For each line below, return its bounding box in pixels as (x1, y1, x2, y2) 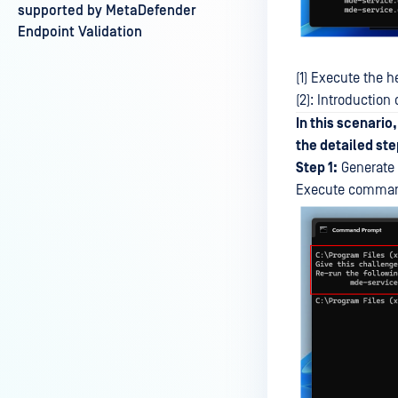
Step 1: (296, 159, 338, 176)
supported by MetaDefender (18, 3, 196, 19)
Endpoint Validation (18, 24, 142, 40)
